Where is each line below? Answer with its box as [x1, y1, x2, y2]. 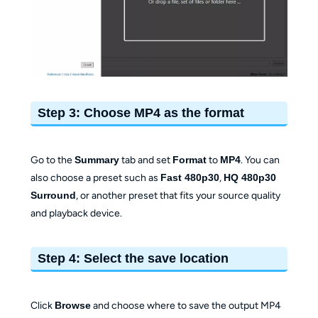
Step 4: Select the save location [38, 251, 229, 266]
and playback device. [30, 207, 122, 219]
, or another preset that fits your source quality [75, 189, 280, 202]
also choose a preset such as [30, 171, 160, 184]
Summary [74, 153, 119, 165]
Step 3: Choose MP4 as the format [38, 106, 245, 120]
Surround [30, 189, 76, 201]
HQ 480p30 [223, 171, 276, 183]
